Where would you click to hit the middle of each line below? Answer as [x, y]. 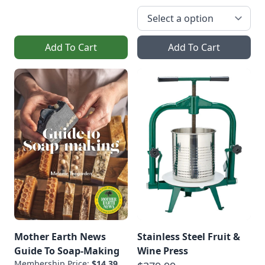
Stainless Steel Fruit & [189, 236]
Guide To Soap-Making [67, 251]
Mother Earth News [60, 236]
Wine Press [163, 251]
